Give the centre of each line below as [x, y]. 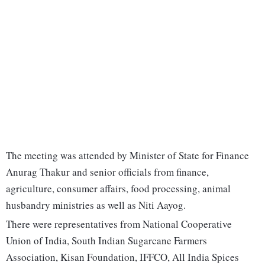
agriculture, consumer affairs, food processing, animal [118, 189]
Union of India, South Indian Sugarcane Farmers [106, 241]
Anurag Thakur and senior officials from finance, [107, 172]
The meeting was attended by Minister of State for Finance [127, 156]
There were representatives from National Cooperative [119, 224]
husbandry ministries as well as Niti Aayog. [96, 205]
